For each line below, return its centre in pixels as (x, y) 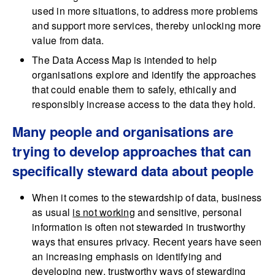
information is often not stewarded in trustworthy (139, 227)
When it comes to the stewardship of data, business (147, 198)
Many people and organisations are (123, 132)
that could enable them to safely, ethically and (134, 90)
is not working (104, 212)
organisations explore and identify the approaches (144, 75)
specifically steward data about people (133, 171)
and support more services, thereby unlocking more (147, 26)
